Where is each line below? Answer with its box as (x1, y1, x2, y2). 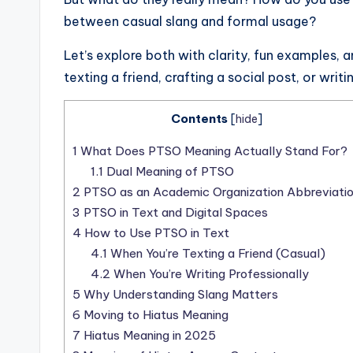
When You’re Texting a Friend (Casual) (106, 246, 325, 262)
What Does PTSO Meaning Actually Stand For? (77, 143, 347, 159)
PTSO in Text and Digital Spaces (80, 205, 268, 221)
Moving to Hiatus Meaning (80, 307, 229, 323)
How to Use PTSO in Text (81, 225, 229, 241)
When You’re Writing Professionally (110, 266, 309, 282)
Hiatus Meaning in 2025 (80, 328, 216, 344)
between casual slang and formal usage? (64, 13, 316, 30)
